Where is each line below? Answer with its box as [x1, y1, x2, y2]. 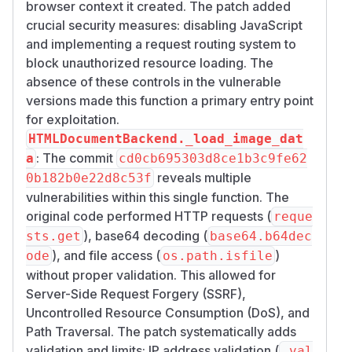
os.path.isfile [163, 247, 273, 263]
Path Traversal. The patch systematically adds [26, 323, 296, 339]
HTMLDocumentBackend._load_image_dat [28, 130, 303, 146]
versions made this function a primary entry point [26, 92, 313, 108]
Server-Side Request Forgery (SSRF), [26, 285, 246, 302]
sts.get [26, 228, 81, 244]
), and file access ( [52, 247, 160, 263]
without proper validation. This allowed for [26, 266, 276, 283]
